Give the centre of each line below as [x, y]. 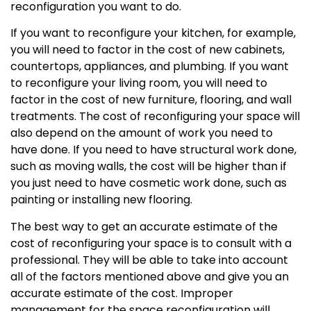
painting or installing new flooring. [101, 200]
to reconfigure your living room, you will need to [139, 83]
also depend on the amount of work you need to [142, 133]
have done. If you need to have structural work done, [153, 150]
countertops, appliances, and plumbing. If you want [150, 67]
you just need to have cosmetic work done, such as [149, 183]
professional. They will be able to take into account [149, 260]
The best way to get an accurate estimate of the [144, 226]
